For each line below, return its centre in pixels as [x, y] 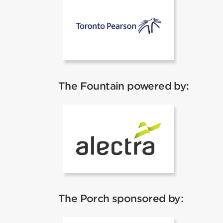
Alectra [178, 124]
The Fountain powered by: [124, 86]
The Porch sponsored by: [121, 199]
